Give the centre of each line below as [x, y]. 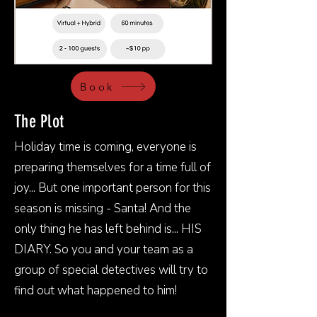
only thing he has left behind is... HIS [108, 229]
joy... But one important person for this [113, 188]
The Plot [39, 121]
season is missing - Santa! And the [103, 208]
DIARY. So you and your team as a [104, 249]
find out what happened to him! [96, 290]
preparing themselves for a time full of [113, 167]
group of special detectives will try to [111, 270]
